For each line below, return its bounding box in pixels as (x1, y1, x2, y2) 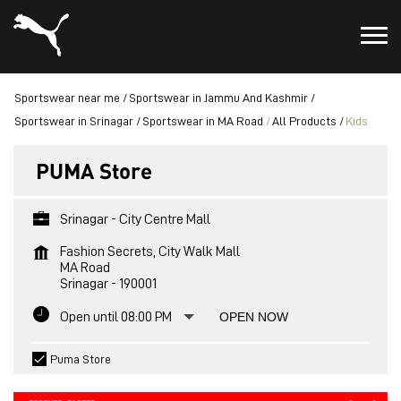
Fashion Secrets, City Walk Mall (60, 244, 240, 259)
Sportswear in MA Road (142, 115, 263, 127)
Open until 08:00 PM (60, 310, 172, 324)
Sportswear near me (14, 91, 120, 104)
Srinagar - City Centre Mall (60, 212, 210, 226)
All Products (272, 115, 337, 127)
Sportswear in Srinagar (14, 115, 133, 127)
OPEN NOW (219, 310, 288, 324)
